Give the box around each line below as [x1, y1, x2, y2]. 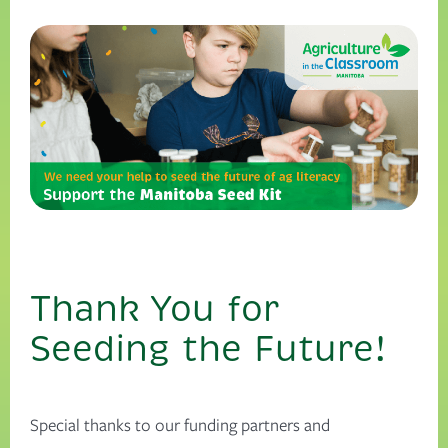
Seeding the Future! [30, 327, 386, 373]
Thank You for [30, 287, 280, 333]
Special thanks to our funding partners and [30, 413, 330, 438]
